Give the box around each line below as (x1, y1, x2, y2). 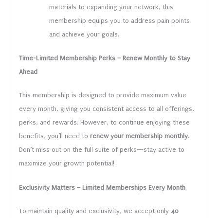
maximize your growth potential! (19, 159, 115, 167)
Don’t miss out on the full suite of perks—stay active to (19, 145, 185, 153)
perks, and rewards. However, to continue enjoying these (19, 118, 190, 126)
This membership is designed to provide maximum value (19, 91, 187, 99)
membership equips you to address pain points (49, 17, 190, 24)
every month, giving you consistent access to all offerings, (19, 105, 195, 112)
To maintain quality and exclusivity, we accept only (19, 207, 171, 215)
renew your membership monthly (90, 132, 188, 140)
